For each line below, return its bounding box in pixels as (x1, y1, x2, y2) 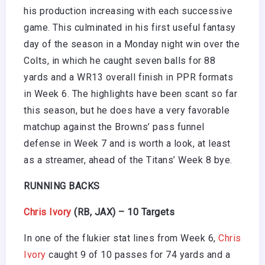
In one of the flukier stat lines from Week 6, (24, 232, 218, 244)
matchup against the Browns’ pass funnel (24, 121, 205, 132)
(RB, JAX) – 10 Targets (71, 206, 174, 218)
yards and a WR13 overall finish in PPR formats (24, 71, 233, 83)
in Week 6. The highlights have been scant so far (24, 88, 237, 99)
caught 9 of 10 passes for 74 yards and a (46, 248, 230, 260)
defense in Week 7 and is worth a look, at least (24, 137, 231, 149)
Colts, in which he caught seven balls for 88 (24, 54, 215, 66)
